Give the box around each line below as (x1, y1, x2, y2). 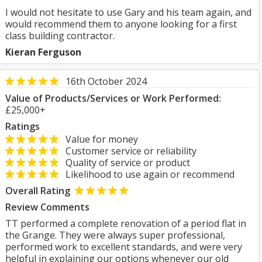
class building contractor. (5, 29, 115, 42)
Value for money (58, 133, 138, 146)
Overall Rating (5, 184, 70, 197)
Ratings (5, 120, 40, 133)
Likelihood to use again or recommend (58, 168, 235, 181)
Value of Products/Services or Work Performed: (5, 92, 221, 105)
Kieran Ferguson (5, 46, 81, 58)
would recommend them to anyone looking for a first (5, 18, 237, 30)
